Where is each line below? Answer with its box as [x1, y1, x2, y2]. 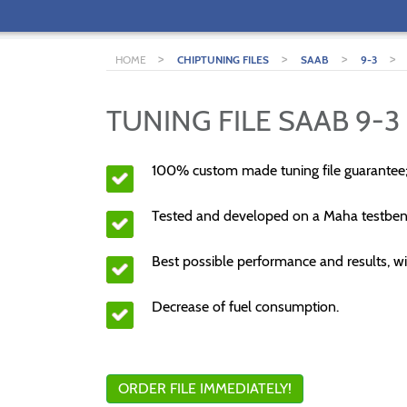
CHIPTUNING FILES [177, 53, 269, 66]
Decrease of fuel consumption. [152, 298, 339, 315]
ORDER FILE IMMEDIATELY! [118, 380, 292, 397]
